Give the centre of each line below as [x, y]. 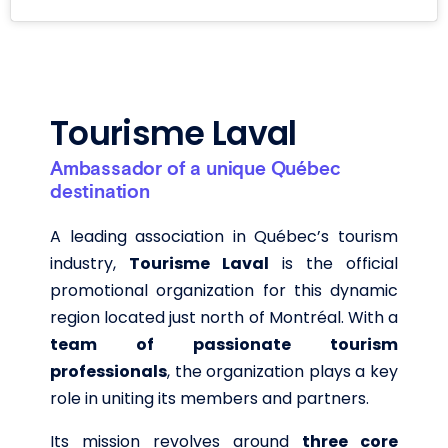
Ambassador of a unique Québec [195, 167]
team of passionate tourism [224, 344]
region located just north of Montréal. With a [224, 317]
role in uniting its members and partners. [209, 398]
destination [100, 190]
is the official [333, 263]
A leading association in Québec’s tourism [224, 236]
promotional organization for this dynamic [224, 290]
